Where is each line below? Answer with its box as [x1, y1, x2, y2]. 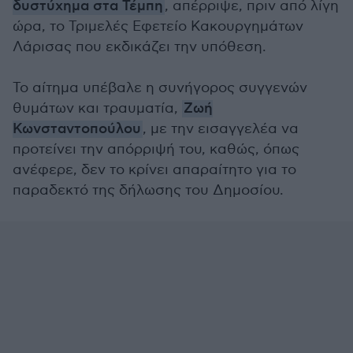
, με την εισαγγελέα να [143, 121, 299, 137]
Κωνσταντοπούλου [13, 121, 141, 138]
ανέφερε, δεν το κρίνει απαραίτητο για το [13, 162, 296, 178]
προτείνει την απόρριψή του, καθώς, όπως [13, 141, 299, 158]
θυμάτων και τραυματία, [13, 100, 182, 117]
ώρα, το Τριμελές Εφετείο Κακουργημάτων [13, 18, 303, 35]
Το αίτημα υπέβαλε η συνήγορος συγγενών [13, 80, 307, 96]
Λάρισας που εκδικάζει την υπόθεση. [13, 39, 266, 55]
